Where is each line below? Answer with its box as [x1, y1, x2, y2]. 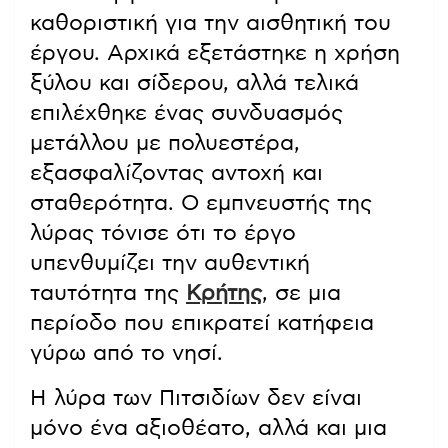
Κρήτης [186, 282, 262, 305]
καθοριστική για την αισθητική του [30, 12, 391, 35]
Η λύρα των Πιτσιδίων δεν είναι [30, 387, 362, 410]
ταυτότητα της [30, 282, 186, 305]
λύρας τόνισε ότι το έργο [30, 222, 296, 245]
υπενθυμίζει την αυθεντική [30, 252, 310, 275]
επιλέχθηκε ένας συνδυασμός [30, 102, 343, 125]
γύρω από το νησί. [30, 342, 223, 365]
